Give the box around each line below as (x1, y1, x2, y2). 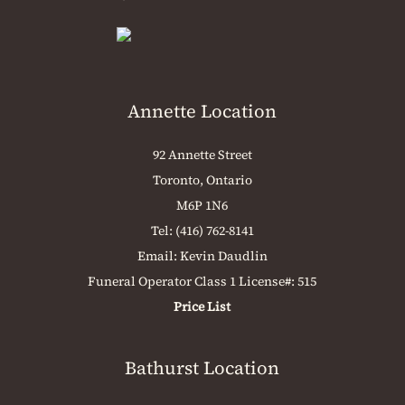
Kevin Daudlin (179, 247, 268, 266)
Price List (174, 297, 231, 316)
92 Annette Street (152, 146, 252, 165)
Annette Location (127, 99, 278, 125)
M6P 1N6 (176, 196, 229, 215)
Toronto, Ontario (152, 171, 252, 190)
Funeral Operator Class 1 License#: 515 (88, 272, 317, 291)
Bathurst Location (125, 355, 280, 381)
